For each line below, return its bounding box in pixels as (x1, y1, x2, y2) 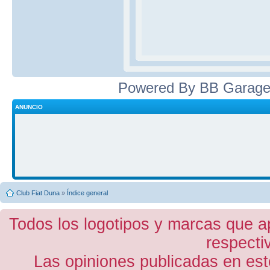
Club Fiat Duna (16, 189, 60, 196)
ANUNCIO (15, 103, 43, 110)
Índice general (67, 189, 108, 196)
